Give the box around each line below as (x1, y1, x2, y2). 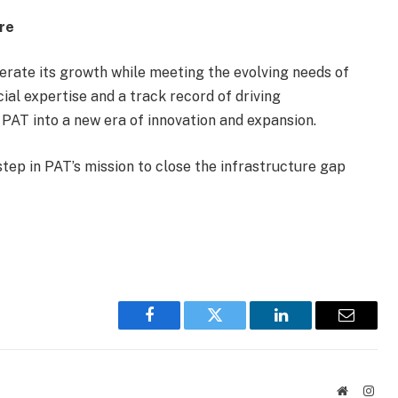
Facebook (147, 320, 211, 337)
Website (346, 383, 386, 396)
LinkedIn (279, 320, 338, 337)
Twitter (213, 320, 260, 337)
